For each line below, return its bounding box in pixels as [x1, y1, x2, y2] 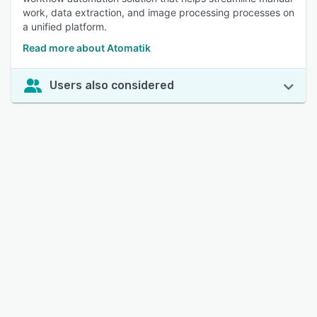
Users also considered [50, 79, 174, 92]
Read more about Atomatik [23, 42, 151, 54]
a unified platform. [23, 21, 107, 33]
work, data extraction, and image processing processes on [23, 6, 294, 18]
